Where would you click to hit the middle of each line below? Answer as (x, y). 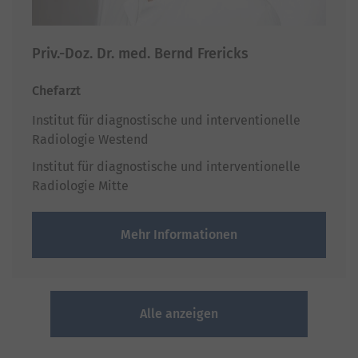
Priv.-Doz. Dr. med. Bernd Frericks (140, 53)
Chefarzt (56, 90)
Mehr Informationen (179, 234)
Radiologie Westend (90, 139)
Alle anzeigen (179, 313)
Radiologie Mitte (80, 185)
